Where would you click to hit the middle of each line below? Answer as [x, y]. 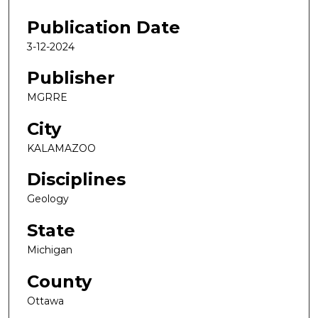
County [59, 281]
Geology [48, 199]
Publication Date [104, 27]
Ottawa [45, 301]
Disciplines [76, 180]
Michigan [50, 250]
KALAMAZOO [61, 148]
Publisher [71, 78]
